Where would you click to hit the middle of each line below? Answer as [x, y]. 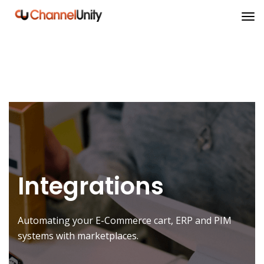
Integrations [91, 186]
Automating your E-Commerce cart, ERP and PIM [125, 220]
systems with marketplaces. [78, 235]
